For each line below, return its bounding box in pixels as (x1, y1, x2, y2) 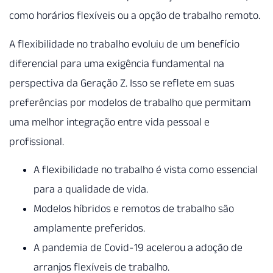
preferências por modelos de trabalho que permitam (9, 96, 251, 108)
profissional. (9, 135, 64, 147)
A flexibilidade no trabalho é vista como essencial (34, 163, 258, 176)
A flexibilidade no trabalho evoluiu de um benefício (9, 37, 239, 50)
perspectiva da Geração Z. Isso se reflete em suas (9, 76, 235, 89)
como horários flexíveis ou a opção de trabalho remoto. (9, 9, 260, 22)
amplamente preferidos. (34, 222, 145, 235)
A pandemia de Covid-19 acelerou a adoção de (34, 241, 243, 254)
